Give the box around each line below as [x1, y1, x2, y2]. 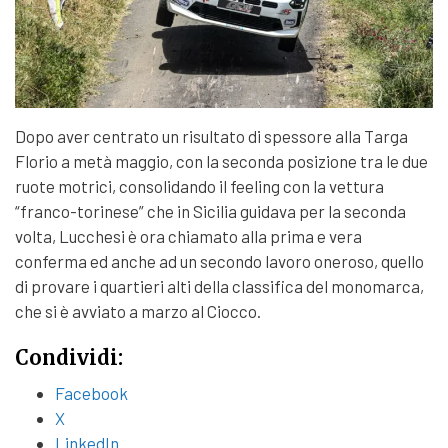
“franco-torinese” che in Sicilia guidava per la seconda [15, 200, 406, 221]
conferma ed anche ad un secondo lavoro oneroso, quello [15, 250, 424, 271]
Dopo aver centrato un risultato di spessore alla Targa [15, 125, 408, 146]
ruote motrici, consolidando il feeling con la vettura [15, 175, 384, 196]
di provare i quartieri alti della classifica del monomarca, [15, 275, 424, 296]
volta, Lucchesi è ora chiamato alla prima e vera [15, 225, 362, 246]
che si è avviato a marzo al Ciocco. [15, 300, 261, 321]
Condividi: [15, 345, 123, 371]
